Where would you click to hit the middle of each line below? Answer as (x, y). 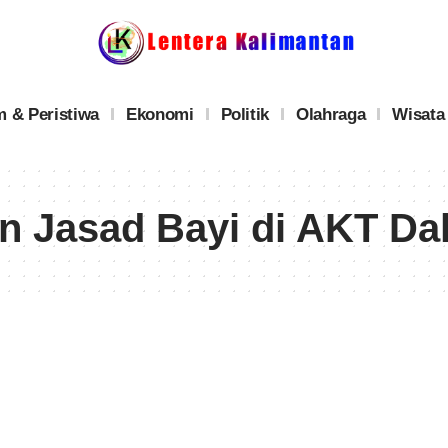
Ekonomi (159, 114)
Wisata (418, 114)
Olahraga (331, 114)
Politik (245, 114)
